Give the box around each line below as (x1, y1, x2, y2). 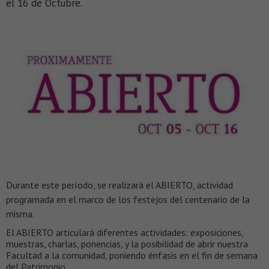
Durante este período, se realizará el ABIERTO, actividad (6, 179, 233, 192)
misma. (6, 208, 34, 220)
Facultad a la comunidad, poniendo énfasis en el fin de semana (6, 249, 258, 262)
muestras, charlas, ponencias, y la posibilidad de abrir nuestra (6, 238, 248, 250)
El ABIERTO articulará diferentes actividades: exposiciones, (6, 226, 243, 239)
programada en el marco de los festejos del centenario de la (6, 193, 250, 206)
